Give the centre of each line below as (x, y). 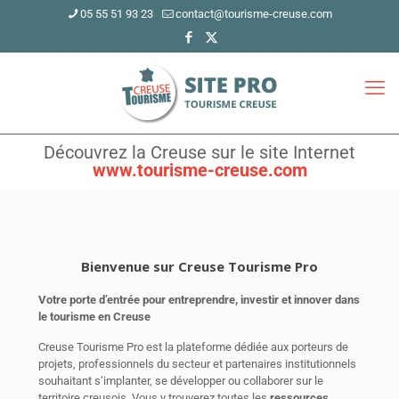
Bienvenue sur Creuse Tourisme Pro (199, 266)
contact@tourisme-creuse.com (254, 14)
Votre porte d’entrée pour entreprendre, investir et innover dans (199, 299)
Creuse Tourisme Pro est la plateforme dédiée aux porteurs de (193, 346)
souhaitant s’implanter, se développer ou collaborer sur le (181, 380)
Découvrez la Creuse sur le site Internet (199, 152)
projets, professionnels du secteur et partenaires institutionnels (197, 363)
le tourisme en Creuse (94, 316)
